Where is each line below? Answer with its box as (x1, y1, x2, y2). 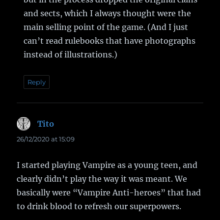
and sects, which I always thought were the (24, 8, 192, 18)
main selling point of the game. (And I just (24, 22, 189, 32)
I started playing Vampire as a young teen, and (17, 160, 198, 170)
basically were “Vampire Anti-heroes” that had (17, 187, 201, 197)
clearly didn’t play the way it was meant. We (17, 173, 188, 184)
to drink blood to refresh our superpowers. (17, 201, 182, 211)
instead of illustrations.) (24, 49, 118, 59)
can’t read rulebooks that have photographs (24, 35, 196, 46)
